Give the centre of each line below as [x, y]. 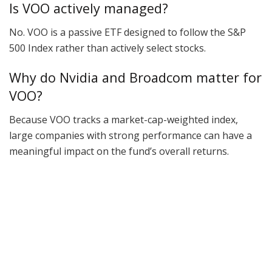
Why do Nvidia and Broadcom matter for [135, 78]
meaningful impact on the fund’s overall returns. [119, 151]
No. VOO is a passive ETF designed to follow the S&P [127, 32]
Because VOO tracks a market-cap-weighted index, [124, 120]
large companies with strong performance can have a [131, 136]
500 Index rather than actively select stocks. [107, 48]
